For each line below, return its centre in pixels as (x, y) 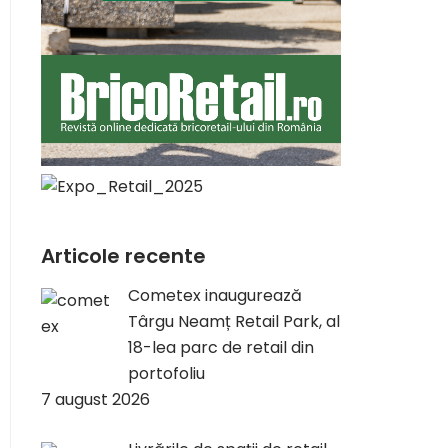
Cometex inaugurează (215, 295)
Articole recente (123, 256)
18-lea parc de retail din (221, 347)
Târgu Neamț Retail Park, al (234, 321)
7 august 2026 (95, 399)
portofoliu (166, 373)
